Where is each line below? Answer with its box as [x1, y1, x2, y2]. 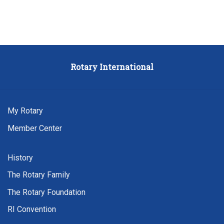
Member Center [7, 123, 62, 133]
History [7, 152, 33, 162]
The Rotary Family [7, 170, 70, 180]
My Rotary [7, 106, 43, 116]
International [97, 61, 153, 72]
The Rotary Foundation [7, 187, 85, 197]
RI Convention [7, 204, 56, 214]
